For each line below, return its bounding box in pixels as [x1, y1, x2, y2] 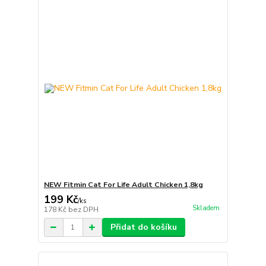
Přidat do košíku [110, 221, 177, 233]
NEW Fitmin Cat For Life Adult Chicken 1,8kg [43, 180, 203, 189]
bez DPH [68, 205, 99, 214]
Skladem [192, 204, 220, 213]
